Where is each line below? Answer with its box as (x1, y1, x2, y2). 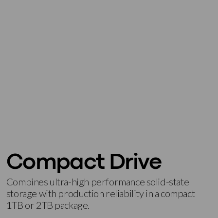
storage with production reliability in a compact (6, 187, 195, 200)
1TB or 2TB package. (6, 199, 90, 211)
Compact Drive (6, 153, 161, 173)
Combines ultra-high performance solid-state (6, 176, 189, 188)
